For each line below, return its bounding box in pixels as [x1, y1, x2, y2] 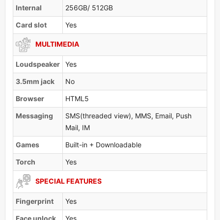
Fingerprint [16, 196, 54, 205]
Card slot [16, 20, 47, 29]
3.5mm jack [16, 77, 55, 85]
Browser [16, 94, 44, 103]
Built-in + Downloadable [65, 140, 141, 149]
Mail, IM [65, 123, 90, 132]
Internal [16, 3, 42, 12]
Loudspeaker [16, 59, 60, 68]
